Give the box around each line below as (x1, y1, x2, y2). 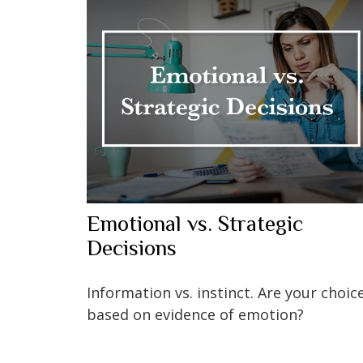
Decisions (87, 235, 177, 260)
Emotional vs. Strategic (87, 211, 303, 236)
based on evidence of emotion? (87, 304, 304, 324)
